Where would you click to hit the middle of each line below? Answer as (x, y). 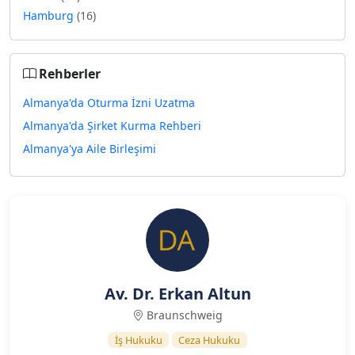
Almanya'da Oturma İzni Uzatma (109, 103)
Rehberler (70, 74)
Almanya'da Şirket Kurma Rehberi (112, 126)
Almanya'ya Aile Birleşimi (90, 149)
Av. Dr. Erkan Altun (177, 294)
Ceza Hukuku (210, 340)
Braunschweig (185, 315)
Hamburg (50, 15)
